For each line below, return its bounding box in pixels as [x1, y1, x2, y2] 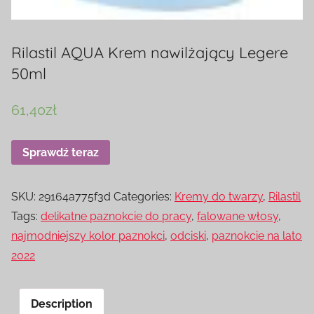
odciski [170, 229, 206, 243]
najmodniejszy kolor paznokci [11, 229, 165, 243]
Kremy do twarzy [175, 190, 263, 204]
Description [31, 297, 93, 311]
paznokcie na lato [212, 229, 302, 243]
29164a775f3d [39, 190, 111, 204]
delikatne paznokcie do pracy [41, 210, 191, 224]
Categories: [114, 190, 175, 204]
